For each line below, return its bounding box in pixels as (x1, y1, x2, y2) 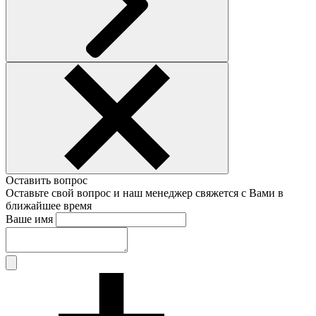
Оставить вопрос (6, 174, 87, 186)
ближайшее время (6, 199, 92, 212)
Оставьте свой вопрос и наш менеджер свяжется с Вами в (6, 186, 284, 199)
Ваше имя (6, 212, 53, 225)
